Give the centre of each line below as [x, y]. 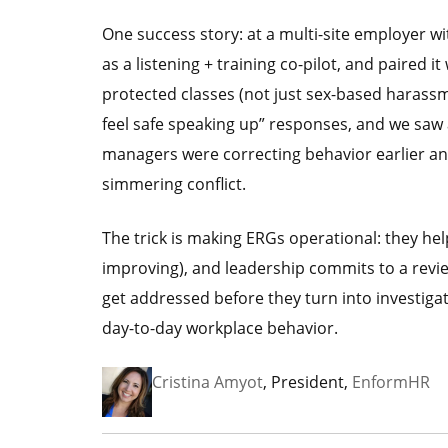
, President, [307, 382]
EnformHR [391, 382]
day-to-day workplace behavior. [220, 328]
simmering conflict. [174, 184]
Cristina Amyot [207, 382]
